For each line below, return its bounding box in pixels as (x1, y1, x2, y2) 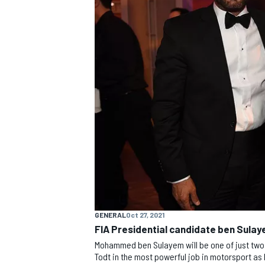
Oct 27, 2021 (126, 210, 164, 219)
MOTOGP (92, 75, 125, 86)
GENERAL (95, 210, 126, 219)
